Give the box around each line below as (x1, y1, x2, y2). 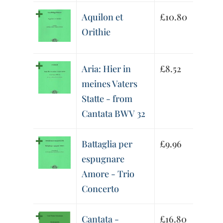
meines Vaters (82, 78, 138, 90)
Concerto (82, 183, 119, 195)
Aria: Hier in (82, 63, 131, 75)
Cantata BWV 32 (82, 108, 146, 120)
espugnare (82, 153, 125, 165)
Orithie (82, 26, 111, 38)
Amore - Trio (82, 168, 135, 180)
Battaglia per (82, 138, 133, 150)
